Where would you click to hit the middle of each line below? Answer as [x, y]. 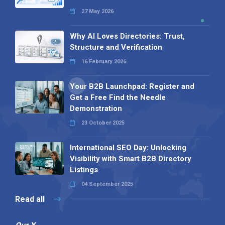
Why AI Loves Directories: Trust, [127, 36]
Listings [84, 170]
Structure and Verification [116, 47]
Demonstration [96, 109]
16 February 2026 [103, 62]
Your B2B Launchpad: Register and [132, 87]
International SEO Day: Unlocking [128, 148]
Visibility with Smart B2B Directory [130, 159]
